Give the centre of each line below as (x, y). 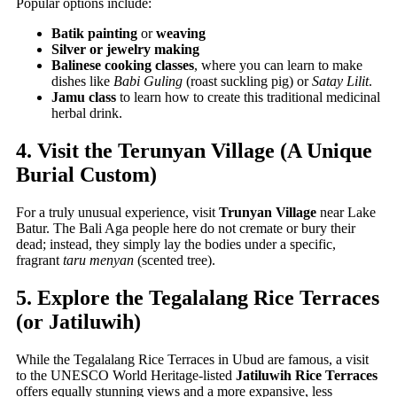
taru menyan (98, 260)
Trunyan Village (268, 212)
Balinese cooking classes (123, 65)
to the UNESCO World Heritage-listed (126, 375)
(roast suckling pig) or (247, 81)
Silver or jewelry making (125, 49)
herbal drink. (87, 113)
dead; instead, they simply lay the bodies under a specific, (176, 244)
